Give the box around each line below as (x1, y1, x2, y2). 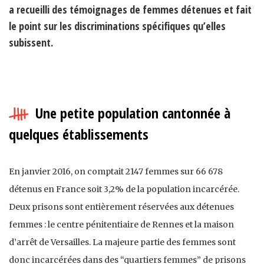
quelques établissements (9, 124, 148, 144)
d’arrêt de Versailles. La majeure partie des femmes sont (9, 236, 236, 247)
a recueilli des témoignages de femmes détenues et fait (9, 2, 252, 16)
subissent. (9, 35, 53, 49)
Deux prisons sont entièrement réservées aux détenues (9, 201, 234, 212)
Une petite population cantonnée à (35, 103, 230, 123)
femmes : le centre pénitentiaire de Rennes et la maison (9, 219, 234, 230)
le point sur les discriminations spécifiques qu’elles (9, 18, 226, 33)
